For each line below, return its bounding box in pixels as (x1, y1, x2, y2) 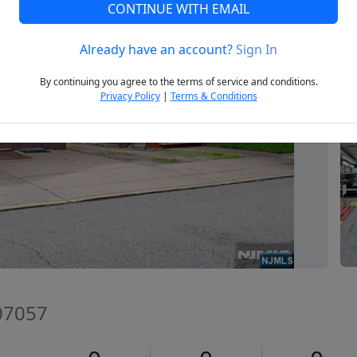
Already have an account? (80, 41, 236, 59)
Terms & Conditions (170, 89, 257, 104)
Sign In (236, 41, 277, 59)
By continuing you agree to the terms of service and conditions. (39, 75, 318, 89)
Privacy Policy (100, 89, 160, 104)
